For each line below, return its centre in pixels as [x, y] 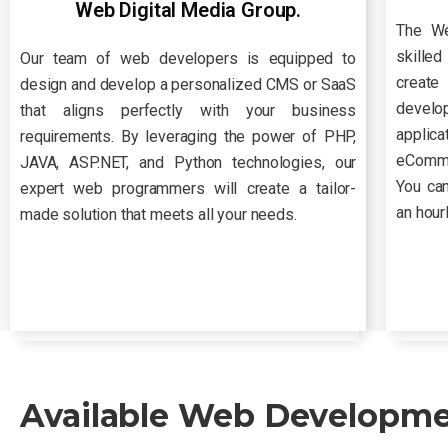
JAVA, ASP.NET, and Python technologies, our [188, 162]
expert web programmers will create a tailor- [188, 188]
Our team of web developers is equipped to [188, 58]
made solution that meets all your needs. [158, 214]
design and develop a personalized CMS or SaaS [188, 84]
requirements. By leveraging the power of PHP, [188, 136]
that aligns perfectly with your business [188, 110]
